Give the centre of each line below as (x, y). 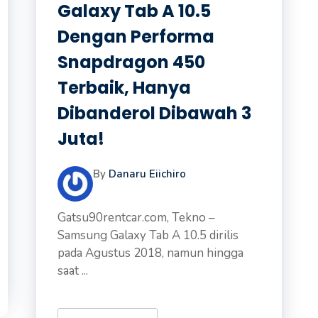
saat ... (72, 271)
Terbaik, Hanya (124, 88)
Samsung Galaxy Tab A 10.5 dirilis (148, 235)
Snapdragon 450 (131, 62)
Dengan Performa (136, 37)
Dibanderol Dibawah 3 (154, 113)
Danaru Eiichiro (147, 174)
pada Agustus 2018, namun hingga (150, 253)
